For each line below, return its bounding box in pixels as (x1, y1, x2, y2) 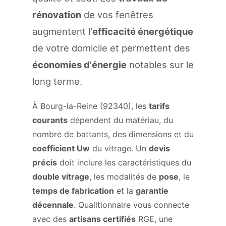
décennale (32, 200, 74, 210)
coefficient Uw (32, 143, 90, 153)
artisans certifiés (69, 214, 136, 224)
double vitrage (32, 172, 89, 182)
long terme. (32, 76, 82, 87)
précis (32, 157, 57, 167)
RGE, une (136, 214, 173, 224)
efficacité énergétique (92, 26, 193, 37)
